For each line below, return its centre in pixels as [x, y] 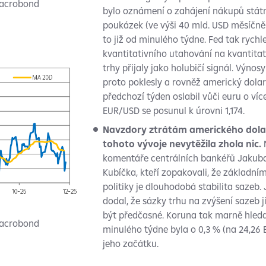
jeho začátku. [130, 243]
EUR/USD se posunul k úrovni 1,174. [173, 110]
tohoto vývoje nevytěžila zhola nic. [182, 144]
